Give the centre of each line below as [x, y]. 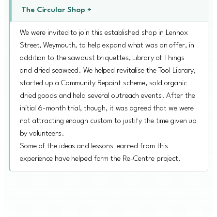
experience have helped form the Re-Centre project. [101, 159]
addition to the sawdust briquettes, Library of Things [102, 58]
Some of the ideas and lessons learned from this [94, 146]
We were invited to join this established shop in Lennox [104, 33]
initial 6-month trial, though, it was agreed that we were [107, 108]
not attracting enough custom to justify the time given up [108, 121]
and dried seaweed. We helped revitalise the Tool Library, [108, 70]
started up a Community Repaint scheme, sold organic [103, 83]
